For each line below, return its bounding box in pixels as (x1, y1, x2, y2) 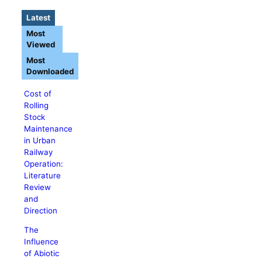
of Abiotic (24, 248, 60, 258)
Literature (24, 170, 61, 180)
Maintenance (24, 123, 73, 133)
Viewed (26, 40, 56, 50)
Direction (24, 205, 58, 215)
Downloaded (26, 67, 74, 77)
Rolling (24, 100, 49, 110)
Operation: (24, 158, 64, 168)
